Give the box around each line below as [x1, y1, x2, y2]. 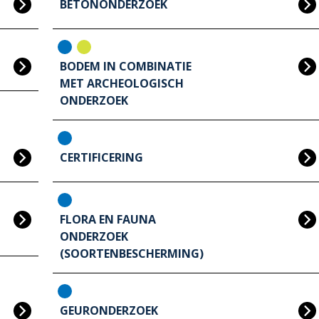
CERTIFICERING [60, 150, 143, 166]
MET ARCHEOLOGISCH [60, 75, 184, 92]
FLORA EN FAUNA [60, 211, 156, 228]
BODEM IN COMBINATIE [60, 58, 192, 75]
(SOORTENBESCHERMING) [60, 246, 206, 262]
